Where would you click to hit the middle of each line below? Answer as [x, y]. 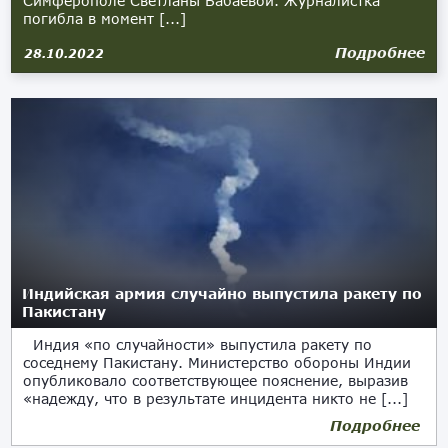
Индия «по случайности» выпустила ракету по [198, 344]
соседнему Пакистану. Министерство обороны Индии [217, 362]
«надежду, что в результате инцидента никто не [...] [216, 398]
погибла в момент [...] [105, 18]
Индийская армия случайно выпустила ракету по [222, 293]
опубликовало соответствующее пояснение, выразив [216, 380]
